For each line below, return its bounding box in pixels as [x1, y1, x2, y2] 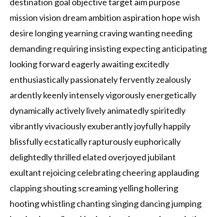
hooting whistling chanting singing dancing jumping [10, 198, 201, 209]
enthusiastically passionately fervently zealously [10, 74, 191, 85]
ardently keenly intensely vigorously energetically [10, 90, 196, 101]
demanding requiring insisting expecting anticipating [10, 43, 207, 54]
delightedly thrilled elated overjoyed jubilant [10, 152, 176, 163]
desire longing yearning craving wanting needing [10, 28, 192, 39]
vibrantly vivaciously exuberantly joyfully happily [10, 121, 190, 132]
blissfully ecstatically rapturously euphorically [10, 136, 181, 147]
